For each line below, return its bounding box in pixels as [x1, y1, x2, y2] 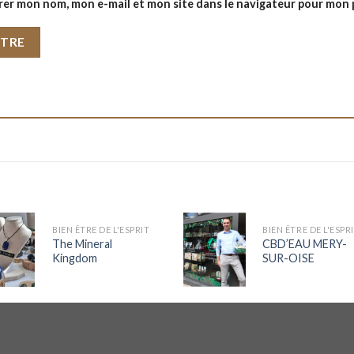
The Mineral [51, 236, 112, 250]
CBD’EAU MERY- [262, 236, 348, 250]
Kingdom [51, 250, 100, 265]
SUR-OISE [262, 250, 315, 265]
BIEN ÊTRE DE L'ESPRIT [51, 224, 150, 235]
